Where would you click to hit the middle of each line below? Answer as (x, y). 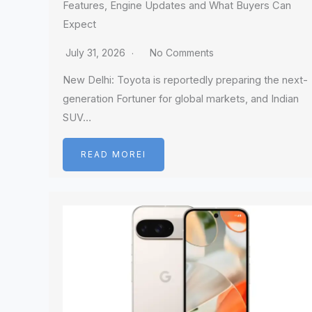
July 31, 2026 (97, 52)
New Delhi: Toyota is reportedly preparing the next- (185, 80)
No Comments (182, 52)
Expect (79, 24)
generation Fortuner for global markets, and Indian (181, 99)
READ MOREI (114, 154)
